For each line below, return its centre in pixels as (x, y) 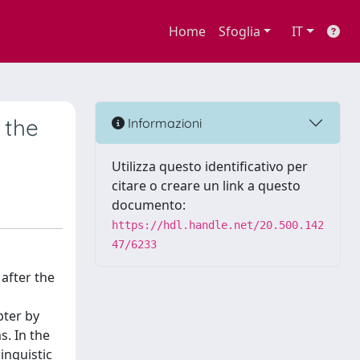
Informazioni (163, 123)
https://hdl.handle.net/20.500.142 (218, 225)
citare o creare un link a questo (206, 186)
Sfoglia (239, 31)
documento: (149, 205)
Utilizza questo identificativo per (210, 166)
